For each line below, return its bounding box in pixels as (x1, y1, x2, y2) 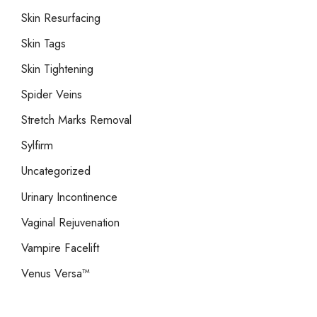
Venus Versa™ (21, 264, 90, 282)
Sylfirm (21, 137, 53, 154)
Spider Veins (21, 86, 82, 103)
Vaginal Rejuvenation (21, 213, 120, 231)
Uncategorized (21, 162, 91, 180)
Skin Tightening (21, 60, 93, 78)
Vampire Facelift (21, 238, 99, 256)
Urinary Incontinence (21, 188, 117, 205)
